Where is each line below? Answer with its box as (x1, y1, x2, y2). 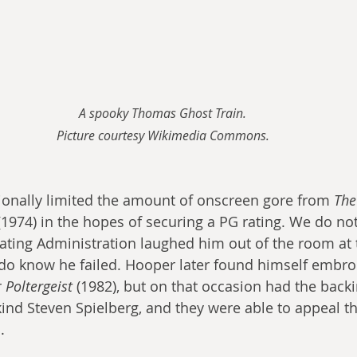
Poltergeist (6, 277, 73, 296)
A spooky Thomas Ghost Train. (79, 104, 246, 123)
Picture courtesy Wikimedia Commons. (56, 127, 269, 145)
